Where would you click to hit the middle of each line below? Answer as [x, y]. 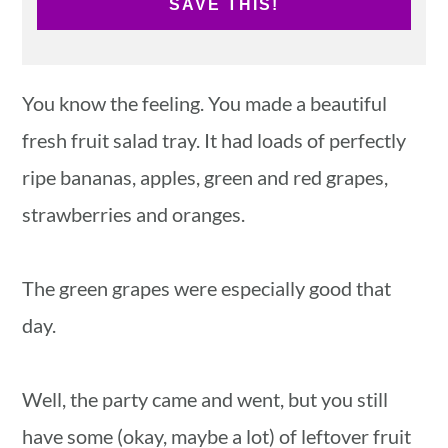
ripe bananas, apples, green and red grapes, [205, 177]
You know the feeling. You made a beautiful [205, 103]
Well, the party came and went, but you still [205, 399]
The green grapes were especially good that [207, 288]
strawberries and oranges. [136, 214]
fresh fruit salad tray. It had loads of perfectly [214, 140]
